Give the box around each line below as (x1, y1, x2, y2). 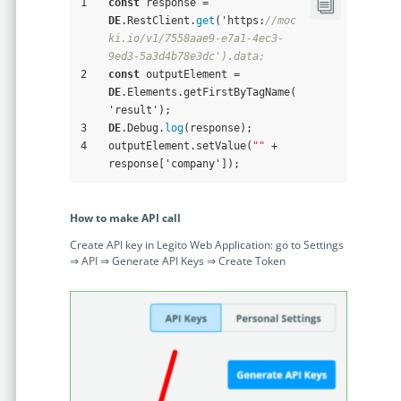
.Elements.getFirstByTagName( (120, 85, 296, 98)
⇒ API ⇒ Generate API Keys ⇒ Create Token (69, 252, 286, 269)
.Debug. (120, 121, 165, 134)
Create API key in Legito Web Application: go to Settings (69, 236, 344, 252)
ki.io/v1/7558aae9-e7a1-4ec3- (107, 31, 284, 45)
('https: (214, 13, 265, 27)
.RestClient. (120, 13, 196, 27)
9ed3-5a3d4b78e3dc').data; (107, 49, 265, 63)
